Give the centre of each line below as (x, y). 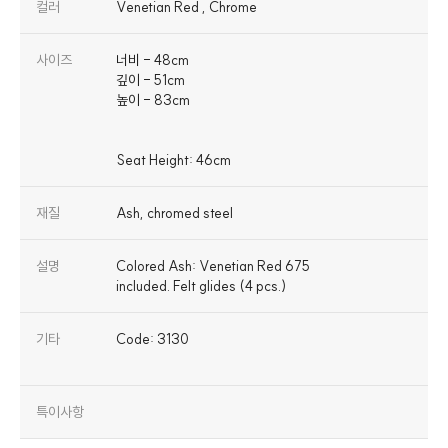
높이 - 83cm (153, 99)
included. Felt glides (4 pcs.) (201, 285)
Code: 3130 (152, 338)
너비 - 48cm (152, 59)
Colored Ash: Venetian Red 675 (213, 265)
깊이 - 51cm (150, 79)
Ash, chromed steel (174, 212)
